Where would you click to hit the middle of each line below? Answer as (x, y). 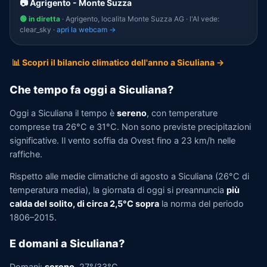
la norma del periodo (201, 204)
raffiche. (26, 154)
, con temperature (182, 113)
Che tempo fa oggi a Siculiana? (91, 90)
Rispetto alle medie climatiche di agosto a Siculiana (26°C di (129, 176)
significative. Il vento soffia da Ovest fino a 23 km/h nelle (122, 140)
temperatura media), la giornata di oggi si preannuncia (118, 190)
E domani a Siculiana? (67, 243)
